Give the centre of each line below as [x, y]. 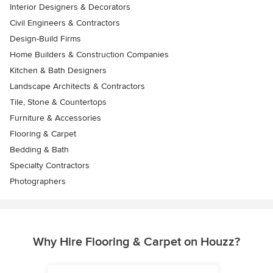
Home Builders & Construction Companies [89, 55]
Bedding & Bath [39, 150]
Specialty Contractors [50, 165]
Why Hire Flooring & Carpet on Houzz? [136, 242]
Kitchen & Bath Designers [58, 70]
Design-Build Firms [45, 39]
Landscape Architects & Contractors [77, 86]
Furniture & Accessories [55, 118]
